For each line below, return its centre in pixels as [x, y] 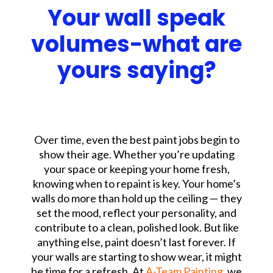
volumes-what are [136, 44]
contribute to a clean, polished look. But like [136, 228]
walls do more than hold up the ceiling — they [136, 198]
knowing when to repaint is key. [107, 184]
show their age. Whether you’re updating [136, 154]
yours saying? [136, 71]
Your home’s [211, 184]
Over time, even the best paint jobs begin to [136, 140]
